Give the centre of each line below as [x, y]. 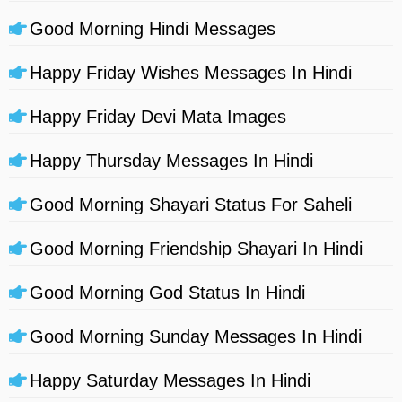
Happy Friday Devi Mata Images [158, 116]
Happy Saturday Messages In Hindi [170, 380]
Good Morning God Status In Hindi [167, 292]
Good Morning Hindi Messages [153, 28]
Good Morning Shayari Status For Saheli [191, 204]
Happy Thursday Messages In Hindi [171, 160]
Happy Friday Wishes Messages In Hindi [191, 72]
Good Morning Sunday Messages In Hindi [196, 336]
